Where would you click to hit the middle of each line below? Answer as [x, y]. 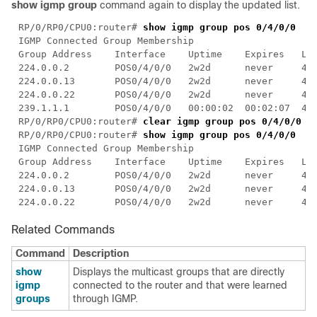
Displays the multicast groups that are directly [179, 271]
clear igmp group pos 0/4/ [214, 121]
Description [101, 253]
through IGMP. [105, 298]
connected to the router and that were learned [180, 285]
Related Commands [63, 229]
